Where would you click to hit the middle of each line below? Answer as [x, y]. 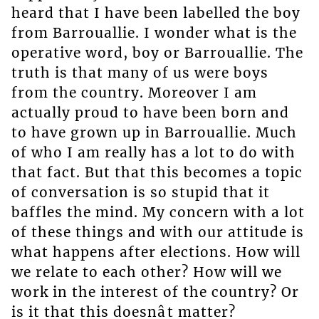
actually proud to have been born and [150, 113]
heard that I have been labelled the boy [156, 13]
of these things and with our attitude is [157, 232]
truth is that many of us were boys [140, 73]
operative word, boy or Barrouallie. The [157, 53]
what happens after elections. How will [156, 252]
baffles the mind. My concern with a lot [158, 213]
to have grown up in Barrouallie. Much [154, 133]
